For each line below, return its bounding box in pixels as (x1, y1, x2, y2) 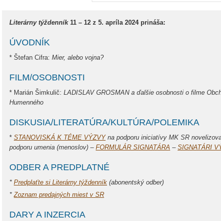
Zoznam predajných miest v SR (14, 191, 104, 198)
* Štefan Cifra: (9, 54, 52, 61)
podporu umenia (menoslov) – (9, 144, 96, 151)
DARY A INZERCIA (9, 210, 85, 220)
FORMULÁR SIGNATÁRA (96, 144, 170, 151)
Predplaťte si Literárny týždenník (14, 179, 107, 186)
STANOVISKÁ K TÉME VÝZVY (14, 134, 106, 141)
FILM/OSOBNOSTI (9, 73, 85, 82)
